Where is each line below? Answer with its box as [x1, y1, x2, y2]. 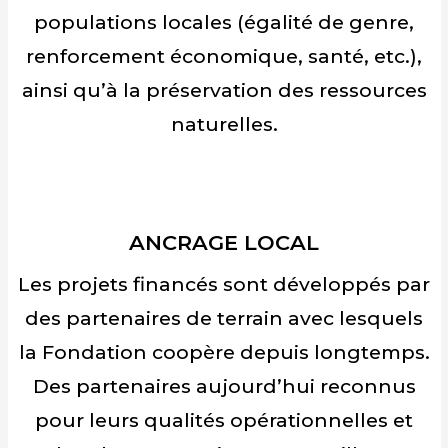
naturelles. [170, 112, 278, 137]
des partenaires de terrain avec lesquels [25, 305, 423, 330]
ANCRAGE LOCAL [129, 230, 319, 256]
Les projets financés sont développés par [18, 271, 430, 296]
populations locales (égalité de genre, [34, 10, 414, 35]
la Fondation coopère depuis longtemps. [18, 339, 430, 364]
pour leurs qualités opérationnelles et [35, 407, 413, 432]
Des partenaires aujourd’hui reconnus [32, 373, 416, 398]
